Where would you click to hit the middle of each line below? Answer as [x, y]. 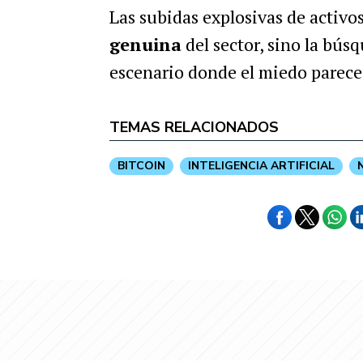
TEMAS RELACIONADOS [194, 127]
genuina [145, 44]
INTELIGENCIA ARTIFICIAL [261, 166]
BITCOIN [141, 166]
